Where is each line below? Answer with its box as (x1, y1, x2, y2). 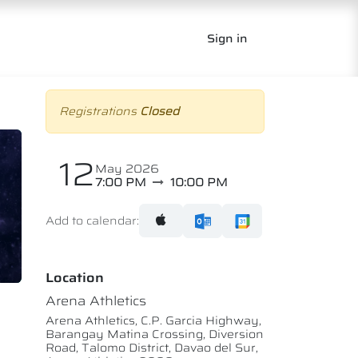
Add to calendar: (46, 211, 139, 229)
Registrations (59, 102, 140, 120)
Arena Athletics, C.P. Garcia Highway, (46, 311, 261, 329)
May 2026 (95, 160, 159, 177)
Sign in (207, 29, 248, 47)
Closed (140, 102, 179, 120)
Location (46, 267, 104, 288)
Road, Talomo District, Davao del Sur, (46, 338, 258, 356)
